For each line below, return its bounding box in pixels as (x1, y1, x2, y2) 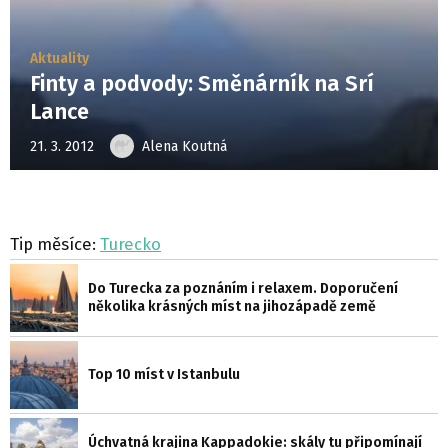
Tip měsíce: (10, 234, 100, 254)
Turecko (100, 234, 161, 254)
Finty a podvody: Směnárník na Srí (30, 71, 374, 97)
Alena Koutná (142, 137, 227, 155)
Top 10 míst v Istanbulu (88, 366, 240, 383)
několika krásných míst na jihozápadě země (88, 298, 376, 315)
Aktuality (30, 50, 89, 67)
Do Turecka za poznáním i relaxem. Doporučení (88, 280, 398, 297)
